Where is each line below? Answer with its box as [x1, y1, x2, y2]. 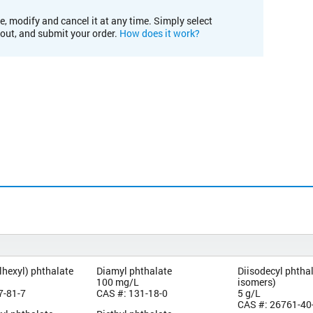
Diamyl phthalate [96, 263, 172, 277]
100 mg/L [96, 275, 139, 289]
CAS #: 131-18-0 [96, 286, 168, 300]
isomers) [238, 275, 277, 289]
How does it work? [119, 26, 200, 40]
